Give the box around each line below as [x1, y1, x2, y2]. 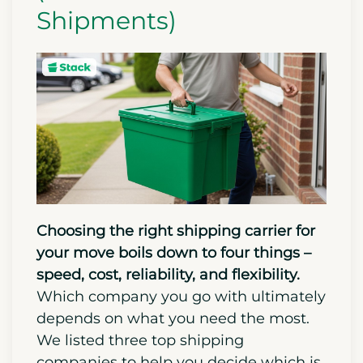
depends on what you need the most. [36, 310, 310, 328]
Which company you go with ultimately [36, 288, 326, 306]
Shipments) [36, 5, 177, 36]
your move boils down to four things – [36, 244, 311, 263]
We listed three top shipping [36, 331, 244, 350]
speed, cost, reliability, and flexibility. [36, 266, 300, 284]
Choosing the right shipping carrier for [36, 222, 315, 241]
